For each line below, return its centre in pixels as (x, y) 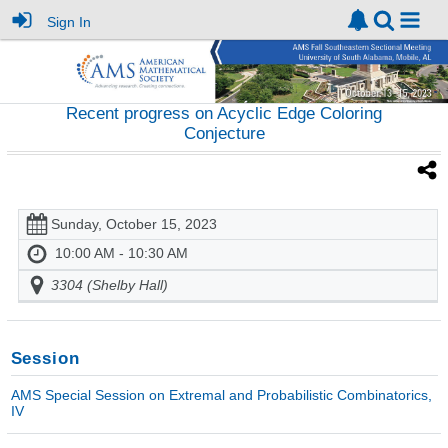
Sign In (69, 21)
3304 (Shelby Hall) (109, 285)
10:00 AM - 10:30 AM (121, 253)
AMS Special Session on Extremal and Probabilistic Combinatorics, (221, 394)
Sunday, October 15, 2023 (134, 224)
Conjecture (224, 134)
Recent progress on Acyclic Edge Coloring (224, 114)
